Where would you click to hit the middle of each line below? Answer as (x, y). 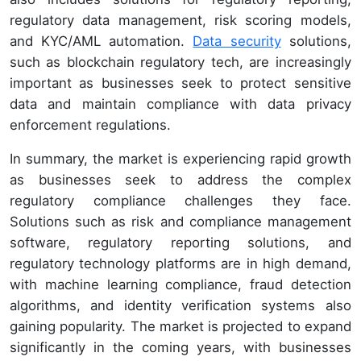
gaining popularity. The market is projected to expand (180, 326)
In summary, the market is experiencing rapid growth (180, 158)
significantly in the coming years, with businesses (180, 347)
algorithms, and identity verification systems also (180, 305)
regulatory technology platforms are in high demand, (180, 263)
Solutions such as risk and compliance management (180, 221)
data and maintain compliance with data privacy (180, 104)
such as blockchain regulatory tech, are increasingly (180, 62)
